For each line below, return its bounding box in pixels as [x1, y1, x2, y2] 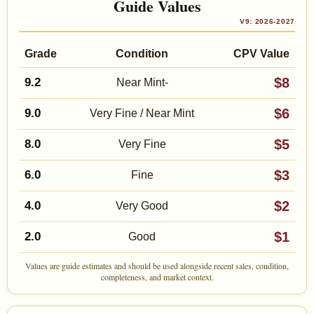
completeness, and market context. [100, 271, 214, 283]
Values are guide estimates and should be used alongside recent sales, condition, [25, 260, 289, 272]
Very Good [116, 200, 168, 212]
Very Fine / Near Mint [90, 107, 194, 120]
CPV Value [233, 48, 289, 60]
